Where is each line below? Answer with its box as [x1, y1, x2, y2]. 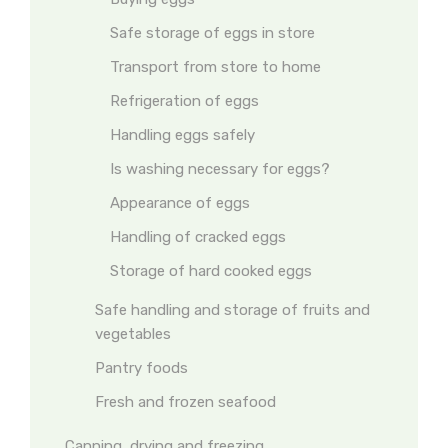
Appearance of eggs [110, 194, 250, 212]
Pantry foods [95, 359, 188, 377]
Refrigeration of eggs [110, 92, 259, 110]
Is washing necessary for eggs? [110, 160, 330, 178]
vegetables [95, 325, 171, 343]
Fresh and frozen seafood [95, 393, 276, 411]
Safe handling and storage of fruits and [95, 301, 370, 319]
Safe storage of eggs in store [110, 24, 315, 42]
